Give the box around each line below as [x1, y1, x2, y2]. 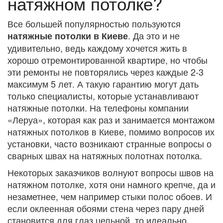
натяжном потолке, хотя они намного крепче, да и [7, 178, 216, 191]
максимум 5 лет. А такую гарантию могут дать [7, 77, 199, 91]
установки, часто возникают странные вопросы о [7, 137, 212, 150]
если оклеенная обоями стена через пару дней [7, 202, 204, 215]
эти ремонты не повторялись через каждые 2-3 [7, 65, 204, 79]
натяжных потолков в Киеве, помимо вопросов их [7, 125, 215, 138]
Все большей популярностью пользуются [7, 17, 181, 30]
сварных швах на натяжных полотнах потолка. [7, 149, 202, 162]
